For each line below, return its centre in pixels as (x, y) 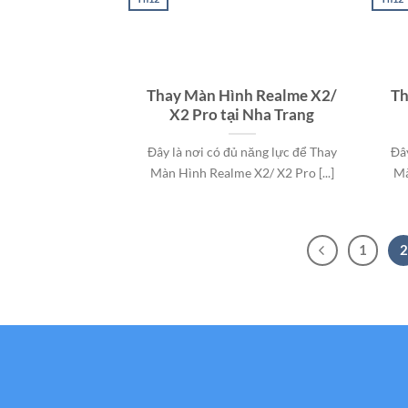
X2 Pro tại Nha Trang (242, 115)
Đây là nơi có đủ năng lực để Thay (242, 152)
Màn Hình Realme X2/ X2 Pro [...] (242, 173)
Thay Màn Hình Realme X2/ (242, 96)
